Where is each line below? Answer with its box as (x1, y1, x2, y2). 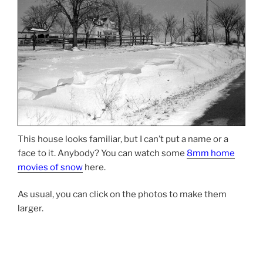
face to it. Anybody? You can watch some (18, 147, 187, 159)
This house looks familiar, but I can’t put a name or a (18, 133, 228, 144)
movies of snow (18, 161, 83, 173)
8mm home (187, 147, 235, 159)
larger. (18, 203, 43, 214)
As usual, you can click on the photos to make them (18, 189, 227, 200)
